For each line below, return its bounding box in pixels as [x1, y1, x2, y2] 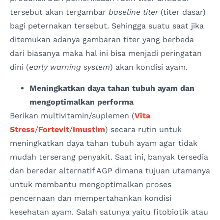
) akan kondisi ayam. [110, 62, 188, 72]
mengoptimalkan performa [29, 97, 134, 107]
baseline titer [109, 7, 158, 17]
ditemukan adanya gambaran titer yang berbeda [10, 35, 194, 45]
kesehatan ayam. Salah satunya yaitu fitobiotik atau [10, 207, 208, 217]
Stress [10, 124, 35, 134]
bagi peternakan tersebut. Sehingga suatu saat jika [10, 21, 204, 31]
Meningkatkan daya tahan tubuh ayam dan [29, 83, 194, 93]
